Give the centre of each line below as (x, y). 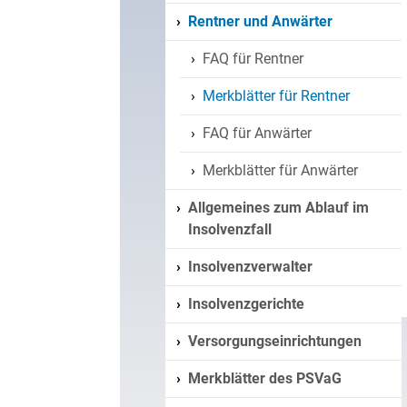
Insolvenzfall (230, 229)
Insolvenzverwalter (250, 267)
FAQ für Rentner (253, 59)
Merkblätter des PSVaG (265, 378)
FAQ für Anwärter (257, 133)
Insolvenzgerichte (246, 304)
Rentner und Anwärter (260, 21)
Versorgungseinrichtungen (275, 341)
